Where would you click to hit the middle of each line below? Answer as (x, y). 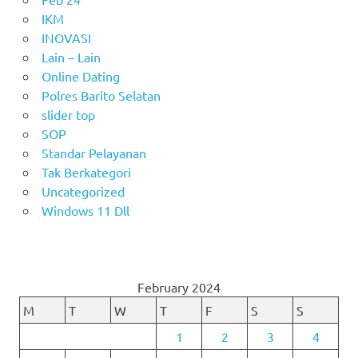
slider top (68, 115)
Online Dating (80, 76)
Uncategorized (83, 191)
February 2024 (179, 287)
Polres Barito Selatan (101, 95)
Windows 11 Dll (85, 211)
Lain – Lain (71, 57)
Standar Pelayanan (93, 153)
